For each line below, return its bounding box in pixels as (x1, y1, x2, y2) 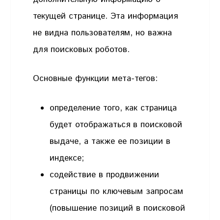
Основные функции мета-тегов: (33, 73, 158, 85)
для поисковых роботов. (33, 43, 130, 55)
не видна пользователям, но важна (33, 27, 172, 39)
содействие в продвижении (50, 168, 160, 181)
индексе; (50, 152, 84, 164)
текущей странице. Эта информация (33, 10, 178, 22)
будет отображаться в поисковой (50, 118, 183, 131)
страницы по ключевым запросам (50, 185, 184, 197)
